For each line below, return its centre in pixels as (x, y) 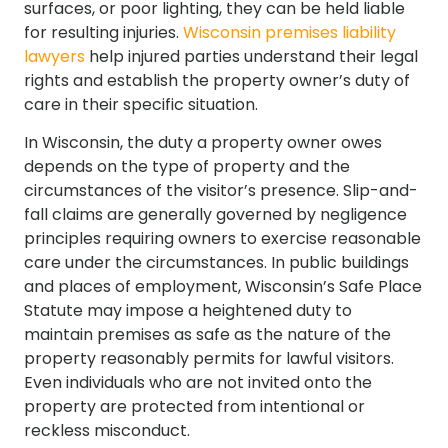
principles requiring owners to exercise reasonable (222, 239)
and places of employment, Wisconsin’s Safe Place (223, 287)
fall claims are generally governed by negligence (215, 215)
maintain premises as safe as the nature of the (207, 335)
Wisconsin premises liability (287, 32)
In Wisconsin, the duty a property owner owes (203, 143)
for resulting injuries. (101, 32)
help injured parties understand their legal (251, 56)
